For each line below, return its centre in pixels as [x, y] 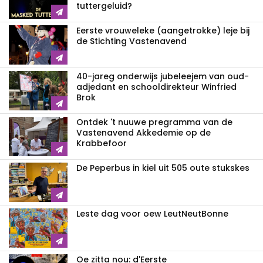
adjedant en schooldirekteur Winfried [156, 87]
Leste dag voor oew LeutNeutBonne [152, 214]
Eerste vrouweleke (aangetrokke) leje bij [163, 31]
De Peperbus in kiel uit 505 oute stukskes [163, 168]
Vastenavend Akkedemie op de [144, 133]
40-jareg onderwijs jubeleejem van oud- [163, 77]
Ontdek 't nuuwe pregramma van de [154, 122]
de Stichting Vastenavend [131, 41]
